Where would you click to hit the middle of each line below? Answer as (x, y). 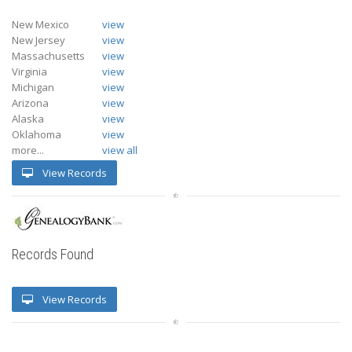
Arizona (30, 103)
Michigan (33, 87)
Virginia (29, 71)
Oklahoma (37, 134)
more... (28, 150)
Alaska (28, 118)
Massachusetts (48, 55)
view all (120, 150)
